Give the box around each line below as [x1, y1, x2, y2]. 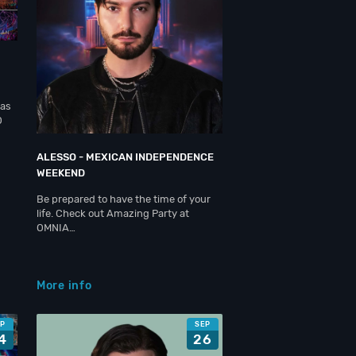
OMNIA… [37, 222, 75, 234]
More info [37, 278, 92, 292]
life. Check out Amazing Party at [37, 207, 189, 219]
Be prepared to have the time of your [37, 193, 211, 205]
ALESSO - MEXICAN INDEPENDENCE [37, 151, 214, 163]
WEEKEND [37, 167, 85, 179]
